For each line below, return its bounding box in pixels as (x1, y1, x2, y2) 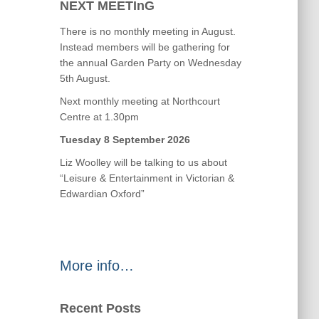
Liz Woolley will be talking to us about (59, 157, 227, 168)
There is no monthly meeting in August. (59, 26, 236, 37)
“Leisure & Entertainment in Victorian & (59, 172, 234, 184)
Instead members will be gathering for (59, 41, 230, 53)
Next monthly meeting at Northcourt (59, 95, 220, 107)
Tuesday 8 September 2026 (59, 134, 190, 145)
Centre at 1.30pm (59, 111, 139, 122)
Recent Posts (59, 301, 141, 315)
